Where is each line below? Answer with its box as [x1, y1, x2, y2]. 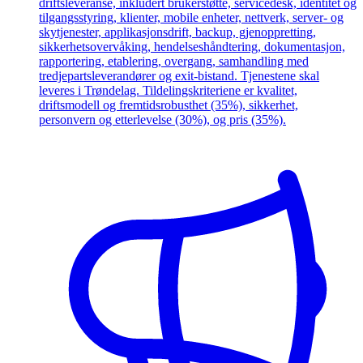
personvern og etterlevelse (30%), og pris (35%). [39, 113, 286, 127]
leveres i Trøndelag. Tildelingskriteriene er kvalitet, [39, 83, 297, 98]
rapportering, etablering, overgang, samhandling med [39, 54, 309, 69]
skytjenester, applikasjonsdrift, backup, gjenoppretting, [39, 25, 316, 40]
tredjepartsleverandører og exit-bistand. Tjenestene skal [39, 69, 319, 83]
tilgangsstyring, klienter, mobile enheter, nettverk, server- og [39, 11, 344, 25]
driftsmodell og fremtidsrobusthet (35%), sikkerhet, [39, 98, 298, 113]
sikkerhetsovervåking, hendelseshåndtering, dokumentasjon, [39, 40, 345, 54]
